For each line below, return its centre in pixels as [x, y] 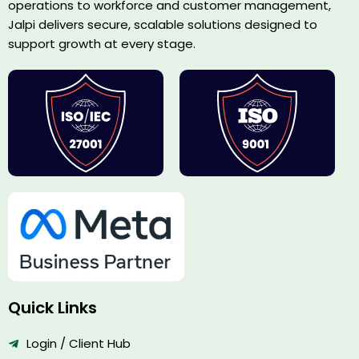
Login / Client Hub [78, 343]
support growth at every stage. [102, 44]
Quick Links [52, 307]
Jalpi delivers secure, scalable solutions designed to [163, 25]
